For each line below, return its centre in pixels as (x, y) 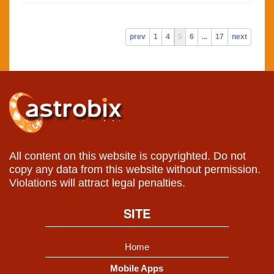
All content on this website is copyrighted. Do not (128, 156)
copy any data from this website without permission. (135, 170)
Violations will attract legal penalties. (97, 183)
